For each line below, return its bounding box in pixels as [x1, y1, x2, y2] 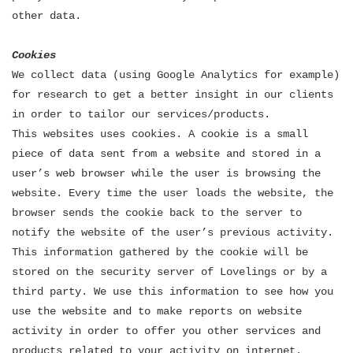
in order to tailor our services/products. [12, 108, 270, 121]
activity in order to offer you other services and [12, 325, 321, 337]
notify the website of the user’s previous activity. [12, 226, 333, 239]
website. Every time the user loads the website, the [12, 187, 333, 199]
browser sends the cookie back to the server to [12, 206, 302, 219]
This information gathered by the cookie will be [12, 246, 308, 258]
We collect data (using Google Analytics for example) [12, 69, 340, 81]
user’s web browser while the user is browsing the [12, 167, 321, 180]
